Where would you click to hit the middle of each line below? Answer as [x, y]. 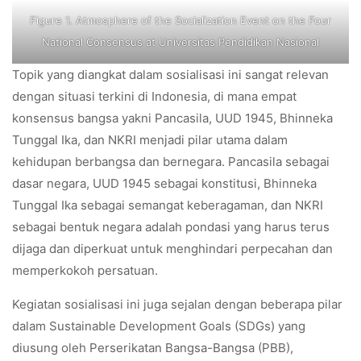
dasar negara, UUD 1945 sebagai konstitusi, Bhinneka [164, 184]
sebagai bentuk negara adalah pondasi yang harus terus [171, 227]
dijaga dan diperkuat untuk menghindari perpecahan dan [172, 249]
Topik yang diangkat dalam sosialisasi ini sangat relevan [170, 75]
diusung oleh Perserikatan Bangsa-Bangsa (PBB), [153, 348]
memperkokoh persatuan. [85, 271]
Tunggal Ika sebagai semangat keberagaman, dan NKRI [168, 205]
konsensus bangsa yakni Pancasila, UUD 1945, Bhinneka [172, 118]
